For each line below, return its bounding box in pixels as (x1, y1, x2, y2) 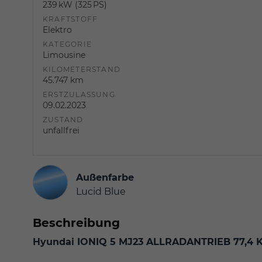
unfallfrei (43, 125, 80, 136)
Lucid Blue (76, 185, 126, 197)
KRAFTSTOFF (43, 14, 98, 23)
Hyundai (33, 236, 77, 247)
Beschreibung (33, 215, 120, 230)
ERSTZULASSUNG (43, 89, 115, 99)
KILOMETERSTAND (43, 64, 121, 74)
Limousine (43, 49, 85, 60)
